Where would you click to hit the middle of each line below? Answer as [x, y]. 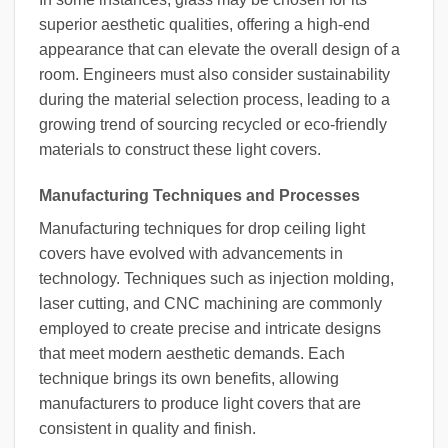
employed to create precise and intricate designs [210, 328]
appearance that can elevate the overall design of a [219, 49]
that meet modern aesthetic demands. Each [192, 353]
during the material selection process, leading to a [214, 99]
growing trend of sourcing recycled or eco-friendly [213, 124]
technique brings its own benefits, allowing [189, 378]
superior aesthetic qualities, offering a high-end [204, 24]
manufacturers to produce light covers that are [200, 403]
